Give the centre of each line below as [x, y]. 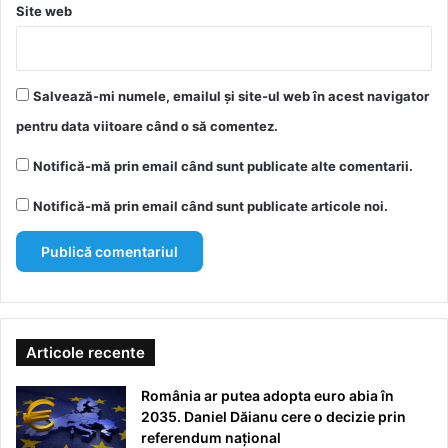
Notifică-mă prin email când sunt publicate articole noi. [210, 205]
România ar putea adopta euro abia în [267, 395]
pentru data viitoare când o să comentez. [147, 125]
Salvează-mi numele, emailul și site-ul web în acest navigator [231, 95]
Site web [44, 10]
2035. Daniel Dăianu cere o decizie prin [273, 416]
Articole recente [85, 352]
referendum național [211, 437]
